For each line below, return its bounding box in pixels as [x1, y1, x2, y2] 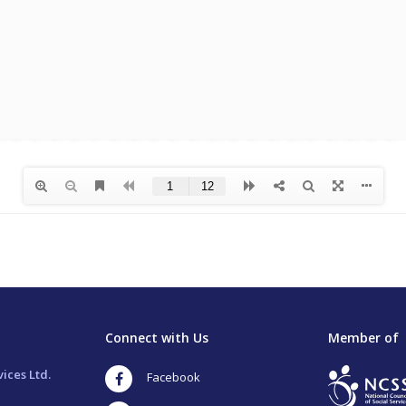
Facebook [131, 371, 188, 385]
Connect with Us [105, 329, 208, 346]
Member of [328, 329, 399, 346]
